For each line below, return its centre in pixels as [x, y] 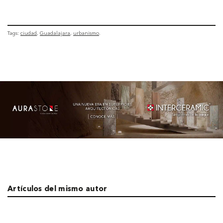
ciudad [29, 33]
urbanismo [86, 33]
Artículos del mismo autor [57, 189]
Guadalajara [55, 33]
